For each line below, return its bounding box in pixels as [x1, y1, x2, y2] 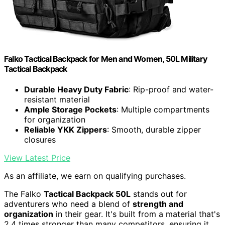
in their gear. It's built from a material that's [53, 209, 220, 219]
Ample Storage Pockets [24, 104, 117, 115]
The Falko [4, 189, 44, 199]
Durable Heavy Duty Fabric [24, 84, 129, 95]
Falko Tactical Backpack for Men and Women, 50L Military [4, 53, 207, 64]
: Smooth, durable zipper [107, 125, 201, 135]
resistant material [24, 94, 90, 105]
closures [24, 135, 56, 145]
